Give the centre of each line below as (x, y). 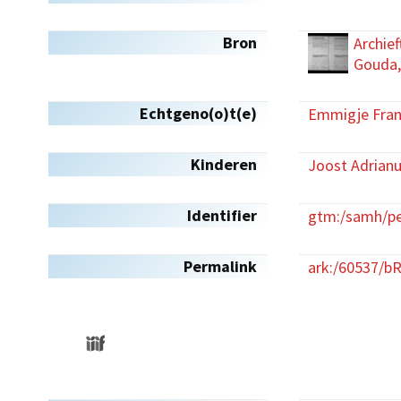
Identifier (222, 215)
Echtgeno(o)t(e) (198, 113)
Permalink (220, 266)
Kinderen (224, 164)
